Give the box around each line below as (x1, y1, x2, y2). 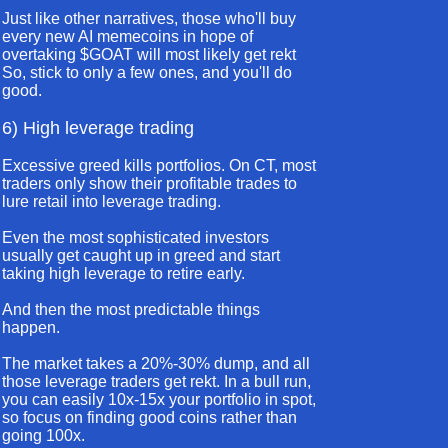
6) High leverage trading (2, 118, 194, 138)
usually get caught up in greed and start (2, 247, 280, 264)
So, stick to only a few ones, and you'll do (2, 64, 292, 81)
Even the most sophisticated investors (2, 229, 269, 246)
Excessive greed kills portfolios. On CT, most (2, 157, 316, 174)
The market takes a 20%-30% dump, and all (2, 355, 310, 372)
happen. (2, 319, 60, 336)
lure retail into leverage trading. (2, 193, 221, 210)
